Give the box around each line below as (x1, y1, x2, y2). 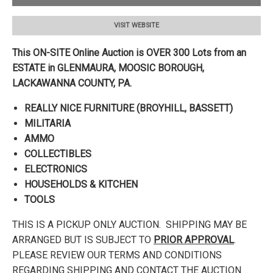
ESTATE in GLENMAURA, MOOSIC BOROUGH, (12, 62, 204, 74)
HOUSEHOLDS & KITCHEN (24, 178, 138, 190)
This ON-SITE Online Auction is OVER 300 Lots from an (12, 46, 246, 58)
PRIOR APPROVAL (154, 233, 234, 246)
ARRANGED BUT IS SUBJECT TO (12, 233, 154, 246)
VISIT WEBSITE (114, 21, 159, 30)
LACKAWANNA (12, 77, 78, 89)
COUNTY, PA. (78, 77, 132, 89)
